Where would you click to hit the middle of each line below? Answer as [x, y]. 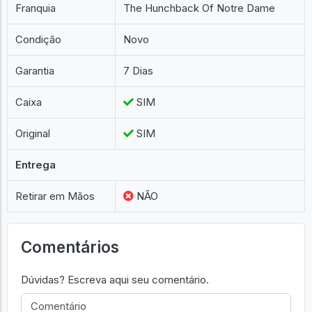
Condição [39, 39]
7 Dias [139, 71]
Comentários [70, 247]
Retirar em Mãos [55, 196]
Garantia [35, 71]
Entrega [36, 165]
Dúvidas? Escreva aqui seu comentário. [115, 280]
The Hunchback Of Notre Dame [200, 8]
